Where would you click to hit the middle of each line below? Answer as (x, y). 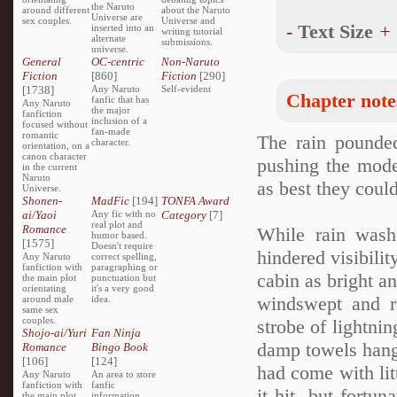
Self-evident (186, 89)
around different (56, 10)
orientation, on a (56, 145)
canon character (54, 156)
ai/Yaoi (39, 215)
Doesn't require (123, 245)
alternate (109, 38)
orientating (44, 288)
